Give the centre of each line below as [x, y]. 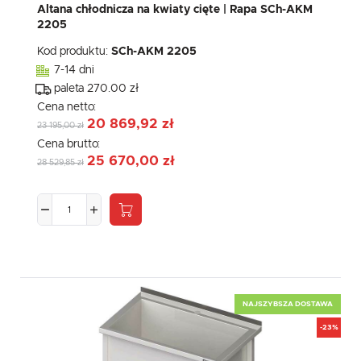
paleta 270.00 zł [96, 89]
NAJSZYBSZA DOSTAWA [288, 304]
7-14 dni [74, 71]
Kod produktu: [74, 52]
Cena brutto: [70, 145]
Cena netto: [68, 108]
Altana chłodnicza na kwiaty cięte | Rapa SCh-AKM [175, 10]
